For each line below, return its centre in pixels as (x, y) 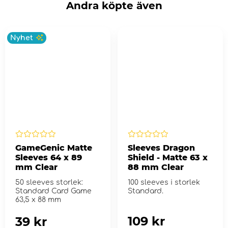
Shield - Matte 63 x (167, 157)
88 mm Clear (155, 167)
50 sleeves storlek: (49, 182)
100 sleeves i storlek (164, 182)
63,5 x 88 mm (38, 199)
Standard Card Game (53, 191)
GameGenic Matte (54, 148)
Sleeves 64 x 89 (49, 157)
